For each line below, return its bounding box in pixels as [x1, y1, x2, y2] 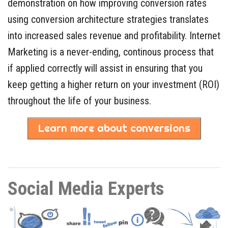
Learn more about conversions [38, 121, 190, 134]
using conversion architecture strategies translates [8, 13, 209, 25]
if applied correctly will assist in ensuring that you [8, 62, 203, 74]
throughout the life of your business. [8, 94, 151, 107]
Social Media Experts [8, 178, 164, 200]
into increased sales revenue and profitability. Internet [8, 29, 220, 42]
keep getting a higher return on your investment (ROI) [8, 78, 219, 91]
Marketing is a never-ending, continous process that [8, 45, 214, 58]
